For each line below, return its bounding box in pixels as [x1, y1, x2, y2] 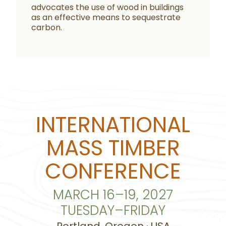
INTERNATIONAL [36, 110, 190, 140]
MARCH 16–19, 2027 [53, 186, 173, 204]
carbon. [31, 22, 63, 33]
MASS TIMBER [46, 133, 180, 163]
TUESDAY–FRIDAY [61, 201, 165, 219]
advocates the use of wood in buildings [31, 2, 184, 13]
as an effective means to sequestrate [31, 12, 181, 23]
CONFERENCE [45, 156, 181, 186]
